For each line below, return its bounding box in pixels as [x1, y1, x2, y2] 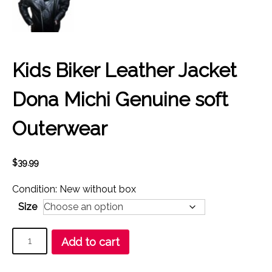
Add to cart [61, 235, 120, 248]
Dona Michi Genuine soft [12, 88, 228, 111]
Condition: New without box [12, 183, 136, 195]
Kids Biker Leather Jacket [12, 59, 237, 82]
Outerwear [12, 117, 107, 140]
